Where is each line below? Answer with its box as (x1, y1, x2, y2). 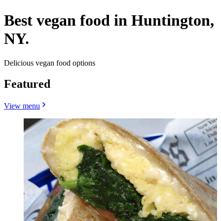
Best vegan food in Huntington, (4, 11, 214, 30)
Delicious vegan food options (4, 58, 95, 67)
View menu (4, 101, 40, 110)
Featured (4, 77, 50, 90)
